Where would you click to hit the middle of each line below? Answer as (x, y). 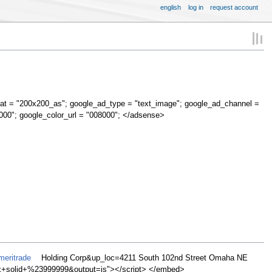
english (171, 7)
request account (234, 7)
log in (195, 7)
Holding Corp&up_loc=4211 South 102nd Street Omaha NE (143, 258)
